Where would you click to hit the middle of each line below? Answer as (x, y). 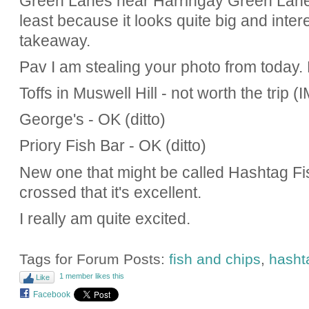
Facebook (51, 295)
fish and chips (215, 259)
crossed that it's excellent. (110, 192)
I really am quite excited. (104, 218)
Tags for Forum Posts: (94, 259)
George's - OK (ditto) (92, 120)
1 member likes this (91, 276)
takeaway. (54, 40)
